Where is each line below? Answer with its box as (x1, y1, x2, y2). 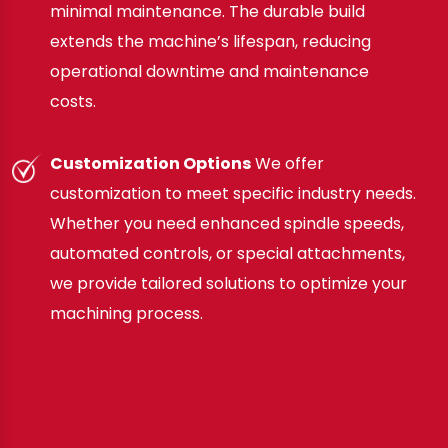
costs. (50, 89, 96, 113)
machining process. (50, 301, 203, 325)
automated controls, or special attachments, (50, 241, 405, 265)
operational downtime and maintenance (50, 59, 369, 83)
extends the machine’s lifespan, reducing (50, 29, 371, 53)
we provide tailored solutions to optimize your (50, 271, 407, 295)
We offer (251, 151, 324, 175)
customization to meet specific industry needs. (50, 181, 416, 205)
